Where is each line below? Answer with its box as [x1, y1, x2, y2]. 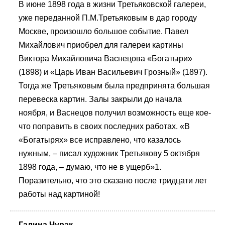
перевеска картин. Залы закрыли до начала [19, 94, 182, 103]
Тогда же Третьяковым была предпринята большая [19, 81, 210, 90]
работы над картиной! [19, 189, 100, 198]
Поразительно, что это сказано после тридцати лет [19, 176, 207, 185]
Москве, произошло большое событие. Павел [19, 27, 188, 36]
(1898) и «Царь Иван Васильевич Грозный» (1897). [19, 67, 207, 76]
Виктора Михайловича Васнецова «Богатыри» [19, 54, 192, 63]
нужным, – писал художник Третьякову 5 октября [19, 149, 200, 158]
